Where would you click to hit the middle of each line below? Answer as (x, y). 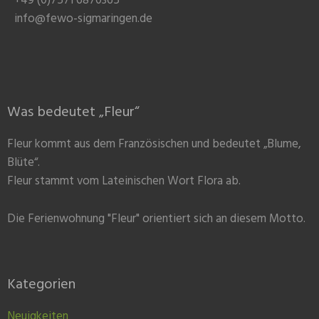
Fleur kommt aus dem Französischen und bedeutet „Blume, (154, 145)
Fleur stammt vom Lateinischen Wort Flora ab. (124, 182)
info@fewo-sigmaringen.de (83, 19)
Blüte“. (23, 163)
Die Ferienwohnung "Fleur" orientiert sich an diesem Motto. (156, 219)
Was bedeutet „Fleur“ (73, 113)
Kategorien (41, 285)
